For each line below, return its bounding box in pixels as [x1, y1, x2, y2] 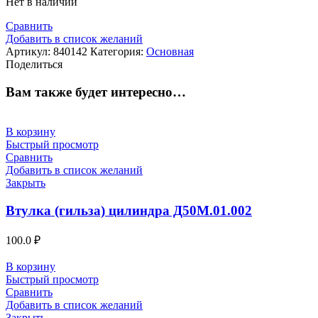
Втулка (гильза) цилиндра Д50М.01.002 [6, 203, 252, 219]
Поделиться [6, 57, 62, 70]
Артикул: [6, 45, 53, 57]
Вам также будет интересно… [6, 84, 186, 99]
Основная [146, 45, 194, 57]
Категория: [90, 45, 146, 57]
